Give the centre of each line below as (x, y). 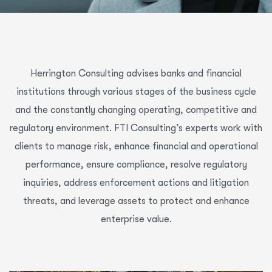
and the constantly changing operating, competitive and (136, 110)
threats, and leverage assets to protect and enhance (136, 201)
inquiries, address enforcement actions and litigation (136, 183)
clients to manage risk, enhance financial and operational (136, 146)
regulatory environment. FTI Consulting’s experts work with (136, 128)
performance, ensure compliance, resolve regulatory (136, 165)
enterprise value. (136, 219)
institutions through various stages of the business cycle (136, 92)
